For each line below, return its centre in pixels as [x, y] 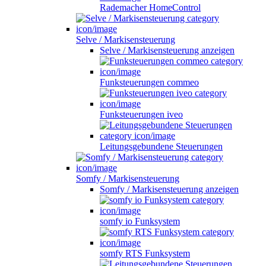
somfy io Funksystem [140, 221]
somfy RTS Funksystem [145, 253]
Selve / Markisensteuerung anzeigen [167, 50]
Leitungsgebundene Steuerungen [161, 146]
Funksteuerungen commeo [149, 82]
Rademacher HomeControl [150, 7]
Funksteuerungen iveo [141, 114]
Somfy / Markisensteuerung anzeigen [169, 189]
